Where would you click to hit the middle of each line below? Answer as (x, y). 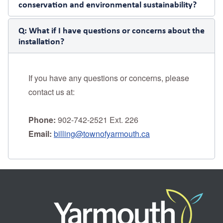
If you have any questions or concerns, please (109, 78)
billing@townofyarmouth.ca (102, 133)
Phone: (42, 119)
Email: (40, 133)
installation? (41, 41)
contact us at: (52, 92)
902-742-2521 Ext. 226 (97, 119)
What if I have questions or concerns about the (117, 30)
